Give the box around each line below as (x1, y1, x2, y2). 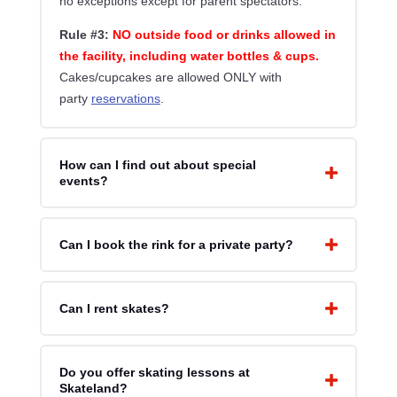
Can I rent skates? (58, 301, 169, 316)
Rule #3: (58, 27, 109, 43)
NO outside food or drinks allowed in (112, 27, 336, 43)
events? (58, 174, 108, 189)
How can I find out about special (58, 158, 256, 173)
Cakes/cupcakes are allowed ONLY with (58, 70, 282, 85)
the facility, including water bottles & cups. (58, 49, 319, 64)
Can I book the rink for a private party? (58, 237, 293, 253)
